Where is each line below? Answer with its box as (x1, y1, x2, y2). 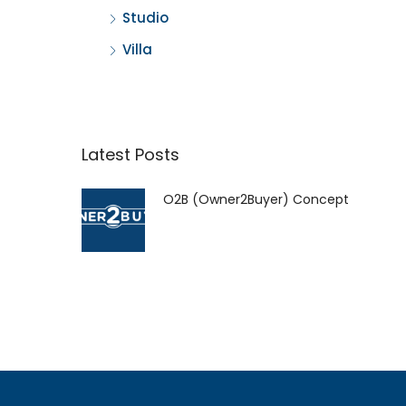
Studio (121, 7, 169, 27)
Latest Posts (81, 142, 179, 166)
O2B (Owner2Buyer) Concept (162, 189, 349, 208)
